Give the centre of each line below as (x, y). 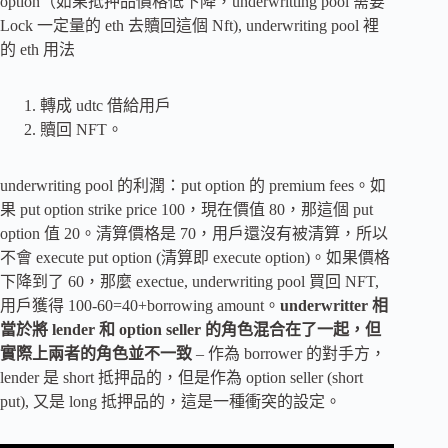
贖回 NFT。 (81, 129)
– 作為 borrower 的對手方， (291, 353)
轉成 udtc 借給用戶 (105, 105)
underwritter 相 (334, 305)
